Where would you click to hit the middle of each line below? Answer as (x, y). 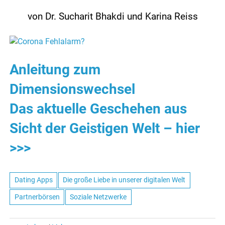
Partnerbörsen (37, 197)
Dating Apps (33, 180)
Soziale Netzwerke (98, 197)
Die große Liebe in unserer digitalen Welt (124, 180)
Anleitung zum (55, 70)
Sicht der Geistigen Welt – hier (105, 129)
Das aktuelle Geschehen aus (98, 109)
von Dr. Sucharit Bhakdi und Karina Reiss (113, 17)
